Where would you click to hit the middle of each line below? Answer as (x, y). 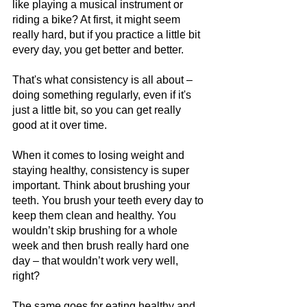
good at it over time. (60, 125)
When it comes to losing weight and (100, 155)
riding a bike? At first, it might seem (98, 19)
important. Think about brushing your (102, 185)
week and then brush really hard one (102, 245)
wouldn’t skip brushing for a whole (96, 230)
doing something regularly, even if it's (103, 95)
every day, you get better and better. (99, 49)
